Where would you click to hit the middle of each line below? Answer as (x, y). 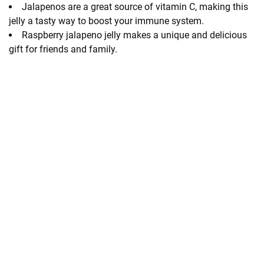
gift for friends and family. (63, 49)
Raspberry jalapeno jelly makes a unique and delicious (134, 35)
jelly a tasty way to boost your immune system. (106, 21)
